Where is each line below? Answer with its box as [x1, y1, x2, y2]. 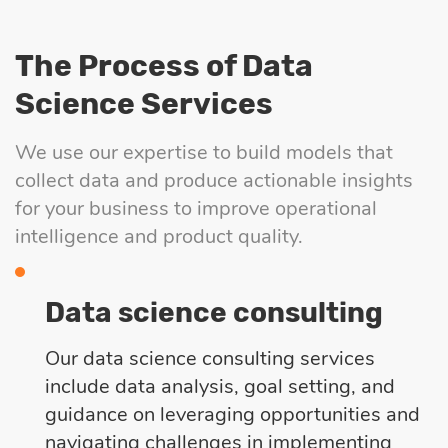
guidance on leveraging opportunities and [45, 400, 420, 428]
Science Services [15, 85, 273, 122]
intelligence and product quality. [15, 222, 303, 250]
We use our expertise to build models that [15, 138, 393, 166]
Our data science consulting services [45, 344, 375, 372]
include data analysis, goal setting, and [45, 372, 395, 400]
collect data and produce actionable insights [15, 166, 413, 194]
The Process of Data [15, 47, 313, 84]
